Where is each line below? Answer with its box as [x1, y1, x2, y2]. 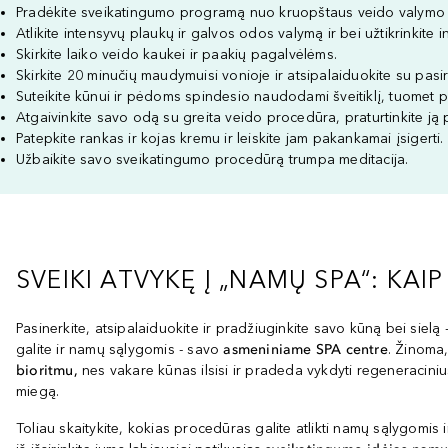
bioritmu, [16, 362, 78, 379]
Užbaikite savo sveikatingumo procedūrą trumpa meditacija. [16, 151, 409, 168]
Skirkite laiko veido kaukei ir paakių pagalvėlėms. [16, 46, 337, 63]
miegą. [16, 383, 60, 400]
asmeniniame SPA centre [223, 341, 388, 358]
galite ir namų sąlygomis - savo [16, 341, 224, 358]
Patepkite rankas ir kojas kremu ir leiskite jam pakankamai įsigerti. [16, 130, 444, 147]
